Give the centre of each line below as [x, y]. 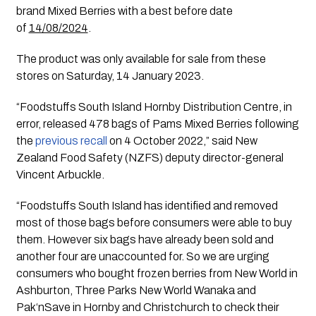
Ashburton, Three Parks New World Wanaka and [136, 290]
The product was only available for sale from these [141, 59]
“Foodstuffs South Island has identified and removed [147, 205]
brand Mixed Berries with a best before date [124, 11]
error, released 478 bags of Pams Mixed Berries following [157, 123]
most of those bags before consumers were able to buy [154, 222]
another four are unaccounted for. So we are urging [142, 256]
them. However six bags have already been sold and [145, 239]
